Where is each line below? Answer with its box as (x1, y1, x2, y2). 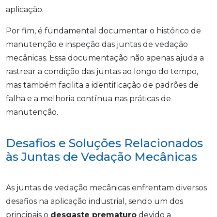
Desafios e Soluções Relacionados (6, 136, 203, 151)
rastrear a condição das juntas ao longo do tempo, (6, 67, 198, 77)
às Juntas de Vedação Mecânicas (6, 150, 197, 164)
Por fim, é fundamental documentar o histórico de (6, 26, 201, 36)
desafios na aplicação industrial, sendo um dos (6, 197, 183, 206)
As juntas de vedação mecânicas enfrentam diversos (6, 183, 207, 193)
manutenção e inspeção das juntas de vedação (6, 40, 188, 49)
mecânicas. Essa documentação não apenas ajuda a (6, 53, 204, 63)
